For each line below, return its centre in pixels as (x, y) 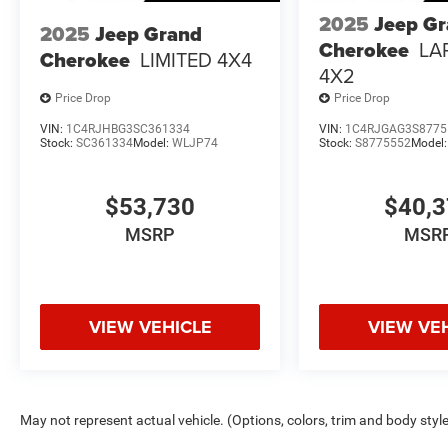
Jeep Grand (148, 34)
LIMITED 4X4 (196, 60)
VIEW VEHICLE (150, 327)
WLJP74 (195, 142)
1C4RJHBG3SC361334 (128, 128)
